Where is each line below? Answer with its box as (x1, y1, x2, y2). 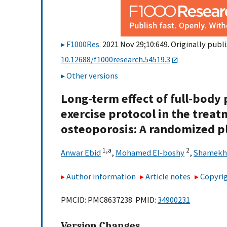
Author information (66, 171, 136, 181)
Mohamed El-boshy (116, 147, 184, 158)
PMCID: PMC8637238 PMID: (61, 195, 158, 205)
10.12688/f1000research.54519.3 (61, 54, 170, 64)
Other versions (66, 70, 118, 81)
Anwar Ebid (61, 147, 101, 158)
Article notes (145, 171, 191, 181)
